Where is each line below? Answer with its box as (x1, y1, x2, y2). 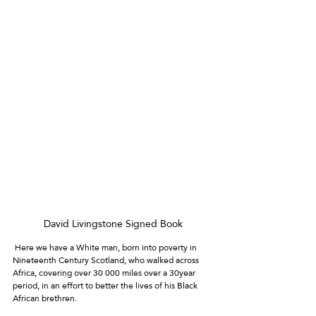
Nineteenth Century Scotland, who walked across (13, 252, 201, 268)
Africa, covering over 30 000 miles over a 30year (13, 265, 197, 281)
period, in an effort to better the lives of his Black (13, 277, 200, 293)
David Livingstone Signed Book (43, 214, 183, 233)
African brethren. (13, 290, 79, 306)
